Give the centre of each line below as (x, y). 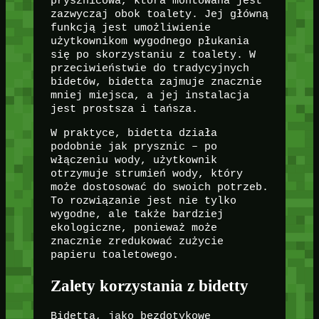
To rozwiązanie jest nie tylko (143, 200)
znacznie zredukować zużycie (137, 241)
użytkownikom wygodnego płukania (150, 41)
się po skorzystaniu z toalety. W (153, 54)
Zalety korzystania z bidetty (149, 285)
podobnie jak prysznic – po (134, 146)
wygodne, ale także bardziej (137, 214)
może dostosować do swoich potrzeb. (159, 187)
